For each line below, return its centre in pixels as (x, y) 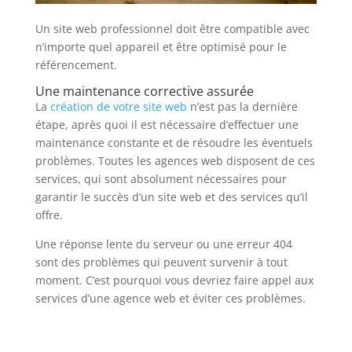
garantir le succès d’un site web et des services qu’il (171, 197)
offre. (49, 215)
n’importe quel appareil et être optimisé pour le (161, 47)
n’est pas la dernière (242, 107)
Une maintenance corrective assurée (144, 92)
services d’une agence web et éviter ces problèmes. (170, 299)
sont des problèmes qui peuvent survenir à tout (161, 262)
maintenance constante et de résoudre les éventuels (174, 143)
